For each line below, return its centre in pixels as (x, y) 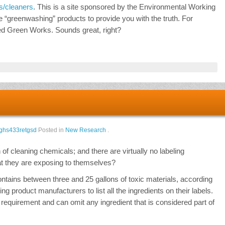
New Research (86, 130)
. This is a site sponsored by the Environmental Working (124, 7)
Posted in (52, 130)
